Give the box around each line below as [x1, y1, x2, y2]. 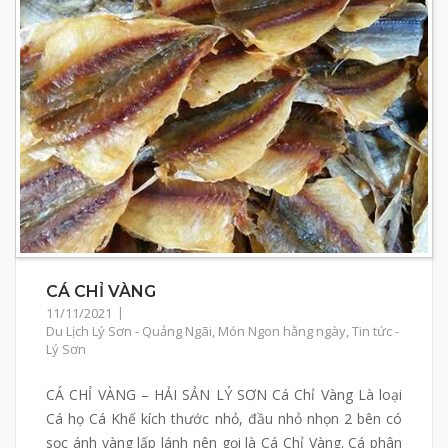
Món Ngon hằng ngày [218, 321, 346, 340]
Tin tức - [352, 321, 399, 340]
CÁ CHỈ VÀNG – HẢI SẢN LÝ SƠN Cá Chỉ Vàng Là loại [46, 384, 402, 404]
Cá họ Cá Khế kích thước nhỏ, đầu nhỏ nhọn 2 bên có [46, 408, 402, 428]
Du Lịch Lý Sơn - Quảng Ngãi [46, 321, 212, 340]
